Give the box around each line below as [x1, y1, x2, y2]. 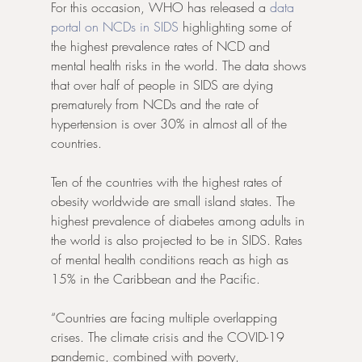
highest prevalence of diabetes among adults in [50, 212, 309, 230]
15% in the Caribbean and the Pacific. [50, 270, 260, 288]
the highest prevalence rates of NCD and [50, 37, 274, 56]
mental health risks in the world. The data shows [50, 57, 310, 75]
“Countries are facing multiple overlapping [50, 309, 281, 327]
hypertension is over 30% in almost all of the [50, 115, 291, 133]
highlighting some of [178, 18, 296, 36]
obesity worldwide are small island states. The [50, 192, 299, 211]
